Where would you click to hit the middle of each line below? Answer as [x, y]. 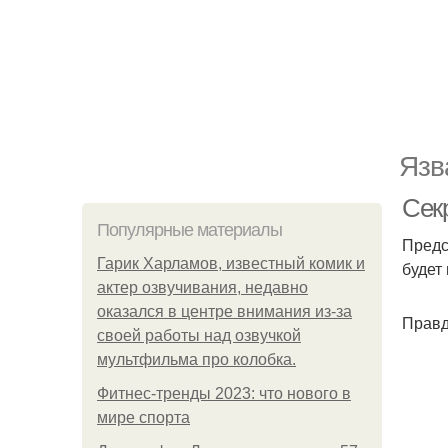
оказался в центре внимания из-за [224, 311]
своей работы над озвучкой [199, 335]
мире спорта [143, 417]
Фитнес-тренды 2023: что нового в [224, 393]
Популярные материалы [189, 230]
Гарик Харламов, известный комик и [231, 263]
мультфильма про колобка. [196, 359]
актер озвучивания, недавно [202, 287]
